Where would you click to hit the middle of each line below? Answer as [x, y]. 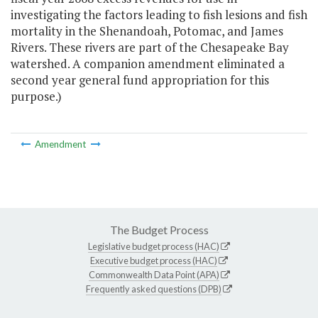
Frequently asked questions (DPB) [154, 289]
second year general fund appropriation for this [140, 80]
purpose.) [36, 97]
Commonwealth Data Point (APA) [154, 274]
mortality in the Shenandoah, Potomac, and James [147, 31]
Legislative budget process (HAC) [154, 246]
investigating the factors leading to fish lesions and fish [159, 15]
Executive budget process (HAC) [154, 260]
